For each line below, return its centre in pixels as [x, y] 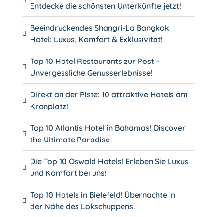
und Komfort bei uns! [68, 173]
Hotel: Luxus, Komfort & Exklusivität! [96, 39]
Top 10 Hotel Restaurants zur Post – [95, 61]
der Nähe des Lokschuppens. [82, 207]
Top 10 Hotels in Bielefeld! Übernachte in [102, 195]
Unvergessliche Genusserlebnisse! [91, 73]
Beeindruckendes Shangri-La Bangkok [99, 28]
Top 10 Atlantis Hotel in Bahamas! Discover [108, 128]
